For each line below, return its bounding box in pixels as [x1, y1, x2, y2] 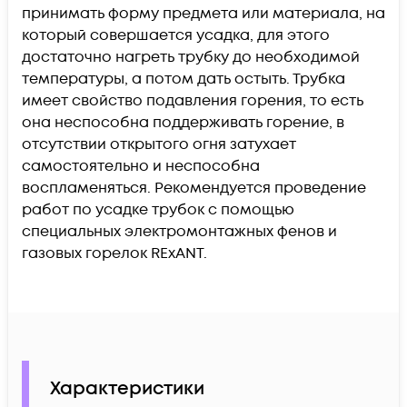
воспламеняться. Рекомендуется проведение [22, 177, 366, 198]
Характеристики [50, 376, 204, 402]
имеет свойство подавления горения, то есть [22, 90, 363, 111]
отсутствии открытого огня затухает [22, 134, 296, 154]
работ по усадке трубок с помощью [22, 199, 294, 220]
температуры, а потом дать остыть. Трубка [22, 68, 345, 89]
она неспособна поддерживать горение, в [22, 112, 344, 133]
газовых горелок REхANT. [22, 243, 207, 263]
